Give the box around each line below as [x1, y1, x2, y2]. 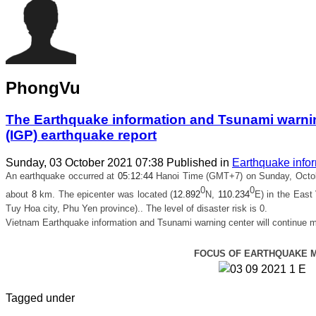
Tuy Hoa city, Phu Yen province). [6, 202, 140, 214]
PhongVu [6, 78, 80, 97]
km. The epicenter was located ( [39, 188, 174, 200]
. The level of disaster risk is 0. [140, 202, 267, 214]
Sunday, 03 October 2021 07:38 [6, 156, 166, 169]
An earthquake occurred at [6, 170, 118, 181]
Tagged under [6, 291, 75, 304]
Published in [166, 156, 229, 169]
